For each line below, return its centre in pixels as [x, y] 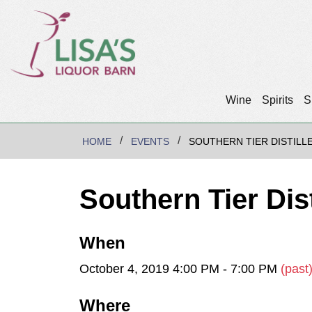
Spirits [277, 100]
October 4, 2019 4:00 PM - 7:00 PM [180, 268]
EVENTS [150, 142]
